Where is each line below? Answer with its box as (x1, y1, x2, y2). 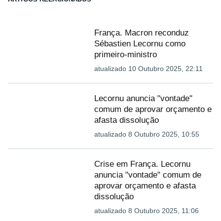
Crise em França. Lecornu (94, 159, 190, 169)
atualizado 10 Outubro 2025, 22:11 (94, 65, 203, 73)
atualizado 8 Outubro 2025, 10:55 (94, 130, 199, 138)
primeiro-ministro (94, 50, 157, 59)
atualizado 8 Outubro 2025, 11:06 (94, 207, 199, 215)
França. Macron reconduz (94, 28, 189, 37)
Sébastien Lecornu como (94, 39, 185, 48)
